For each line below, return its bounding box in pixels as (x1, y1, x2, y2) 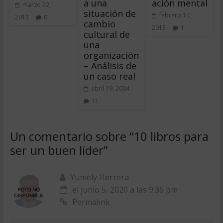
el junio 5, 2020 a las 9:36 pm (72, 184, 178, 195)
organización (83, 49, 139, 61)
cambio (83, 18, 115, 30)
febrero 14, (159, 11, 192, 19)
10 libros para (133, 128, 209, 144)
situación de (83, 7, 136, 19)
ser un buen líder (9, 142, 104, 158)
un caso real (83, 70, 135, 82)
